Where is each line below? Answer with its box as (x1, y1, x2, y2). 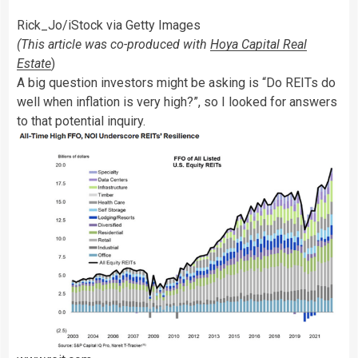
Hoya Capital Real (210, 37, 307, 53)
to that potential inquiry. (17, 113, 145, 129)
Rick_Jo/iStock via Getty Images (17, 18, 201, 34)
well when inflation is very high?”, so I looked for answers (17, 94, 337, 110)
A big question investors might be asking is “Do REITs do (17, 75, 336, 91)
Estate (17, 56, 51, 72)
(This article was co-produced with (17, 37, 210, 53)
